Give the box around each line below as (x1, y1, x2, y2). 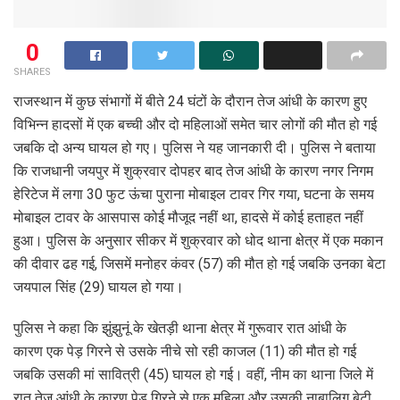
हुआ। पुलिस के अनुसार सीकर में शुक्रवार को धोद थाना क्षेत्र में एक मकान (13, 231, 383, 249)
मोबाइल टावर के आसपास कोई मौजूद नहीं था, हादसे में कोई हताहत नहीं (13, 208, 363, 226)
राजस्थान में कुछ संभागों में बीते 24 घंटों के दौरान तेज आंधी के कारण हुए (13, 92, 367, 110)
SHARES (13, 65, 51, 78)
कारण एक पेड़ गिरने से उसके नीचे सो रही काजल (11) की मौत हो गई (13, 342, 356, 360)
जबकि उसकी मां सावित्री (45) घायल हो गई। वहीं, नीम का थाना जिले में (13, 365, 373, 383)
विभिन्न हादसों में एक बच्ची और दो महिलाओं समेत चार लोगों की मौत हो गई (13, 115, 377, 133)
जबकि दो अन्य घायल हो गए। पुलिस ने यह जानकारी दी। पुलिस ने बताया (13, 138, 376, 156)
